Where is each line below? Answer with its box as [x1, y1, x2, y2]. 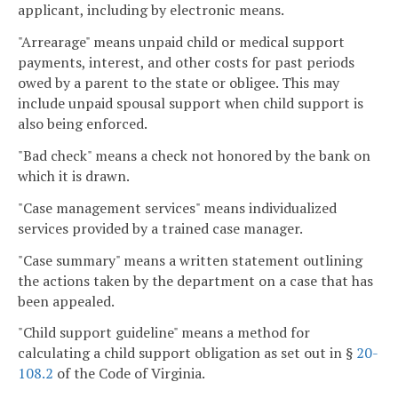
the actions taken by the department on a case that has [18, 270, 373, 291]
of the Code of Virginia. [53, 363, 205, 384]
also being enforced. [18, 114, 147, 134]
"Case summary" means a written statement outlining [18, 250, 362, 270]
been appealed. [18, 291, 115, 311]
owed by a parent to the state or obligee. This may [18, 73, 339, 93]
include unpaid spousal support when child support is [18, 93, 363, 114]
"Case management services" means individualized [18, 197, 337, 218]
